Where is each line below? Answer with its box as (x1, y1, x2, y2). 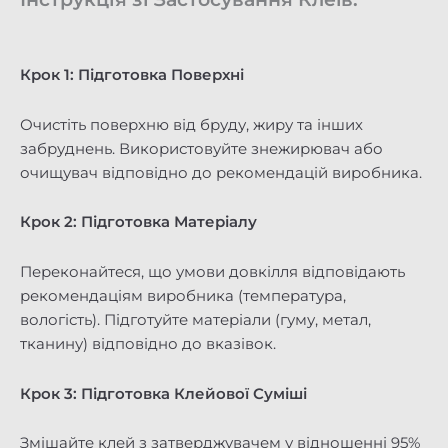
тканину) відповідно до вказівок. (20, 334, 276, 353)
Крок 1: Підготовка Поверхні (20, 66, 244, 85)
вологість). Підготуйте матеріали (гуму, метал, (20, 310, 371, 329)
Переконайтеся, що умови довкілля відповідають (20, 262, 405, 281)
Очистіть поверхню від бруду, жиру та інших (20, 115, 363, 134)
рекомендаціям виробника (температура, (20, 286, 346, 305)
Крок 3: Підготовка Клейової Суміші (20, 384, 307, 403)
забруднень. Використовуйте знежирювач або (20, 139, 383, 158)
